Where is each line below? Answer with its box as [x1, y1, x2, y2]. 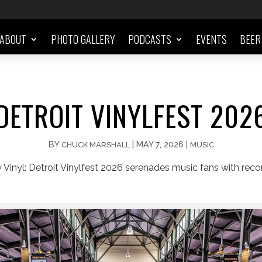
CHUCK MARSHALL [61, 140, 130, 149]
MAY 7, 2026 [136, 139, 184, 149]
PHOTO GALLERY [51, 32, 116, 47]
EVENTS [196, 32, 227, 47]
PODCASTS [128, 32, 172, 47]
